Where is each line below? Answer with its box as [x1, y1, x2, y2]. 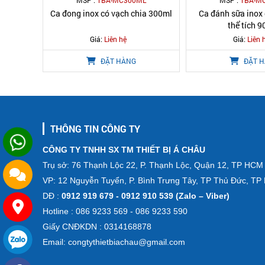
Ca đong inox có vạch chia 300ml [50, 8, 172, 19]
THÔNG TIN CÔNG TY [50, 122, 140, 135]
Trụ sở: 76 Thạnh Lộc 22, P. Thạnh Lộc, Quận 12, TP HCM [43, 160, 263, 170]
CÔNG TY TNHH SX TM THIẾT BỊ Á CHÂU [43, 145, 205, 154]
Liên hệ [104, 34, 127, 44]
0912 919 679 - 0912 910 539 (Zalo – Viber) [59, 191, 230, 201]
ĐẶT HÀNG [99, 56, 136, 66]
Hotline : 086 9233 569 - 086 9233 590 [43, 206, 188, 216]
